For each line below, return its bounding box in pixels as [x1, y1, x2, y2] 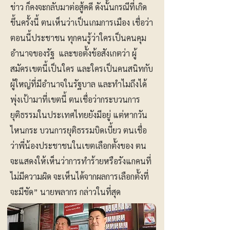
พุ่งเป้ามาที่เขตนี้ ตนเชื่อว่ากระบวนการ [10, 94, 140, 105]
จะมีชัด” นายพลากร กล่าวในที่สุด [10, 186, 121, 197]
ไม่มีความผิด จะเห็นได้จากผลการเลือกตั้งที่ [10, 171, 149, 182]
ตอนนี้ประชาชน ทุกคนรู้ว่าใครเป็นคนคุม [10, 32, 146, 43]
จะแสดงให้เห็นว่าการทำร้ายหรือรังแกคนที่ [10, 156, 151, 166]
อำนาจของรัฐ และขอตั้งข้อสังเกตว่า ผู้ [10, 48, 137, 59]
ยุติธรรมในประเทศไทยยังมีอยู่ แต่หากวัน [10, 109, 147, 120]
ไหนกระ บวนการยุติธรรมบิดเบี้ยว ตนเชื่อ [10, 125, 147, 136]
